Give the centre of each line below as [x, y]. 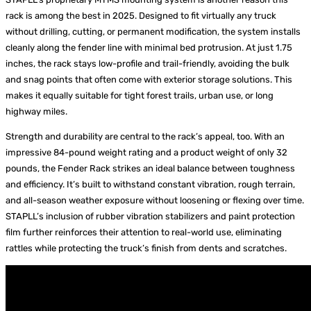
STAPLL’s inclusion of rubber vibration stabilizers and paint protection [150, 217]
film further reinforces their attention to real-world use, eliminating [144, 233]
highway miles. [36, 112]
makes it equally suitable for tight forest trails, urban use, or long [140, 96]
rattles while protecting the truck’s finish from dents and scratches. [146, 249]
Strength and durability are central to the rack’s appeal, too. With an [145, 137]
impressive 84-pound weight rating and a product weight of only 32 [146, 153]
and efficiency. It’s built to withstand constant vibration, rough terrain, [150, 185]
